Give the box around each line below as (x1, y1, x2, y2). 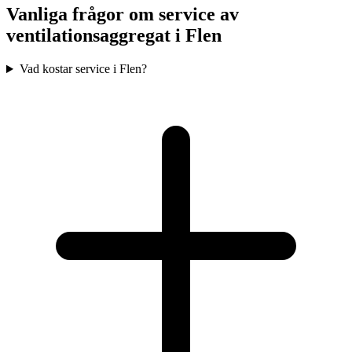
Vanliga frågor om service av (6, 4, 239, 25)
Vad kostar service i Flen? (19, 62, 147, 76)
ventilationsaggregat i (6, 25, 185, 46)
